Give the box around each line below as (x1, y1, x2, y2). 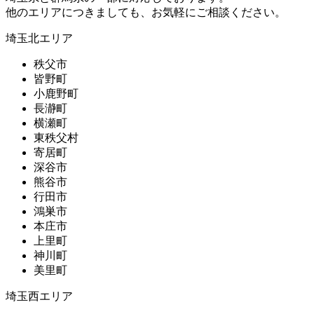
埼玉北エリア (6, 32, 73, 45)
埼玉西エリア (6, 290, 73, 303)
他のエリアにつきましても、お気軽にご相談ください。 (6, 6, 286, 19)
